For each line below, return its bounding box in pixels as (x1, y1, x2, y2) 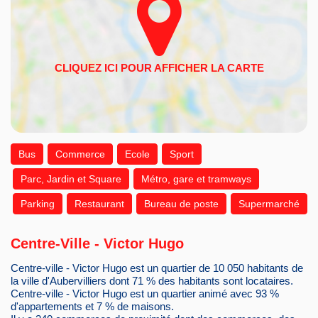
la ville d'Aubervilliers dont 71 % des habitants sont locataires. (11, 275, 293, 287)
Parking (21, 198, 55, 210)
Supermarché (238, 198, 300, 210)
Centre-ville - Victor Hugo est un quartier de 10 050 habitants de (11, 262, 303, 275)
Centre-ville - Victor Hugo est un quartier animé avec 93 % (11, 287, 279, 300)
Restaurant (75, 198, 124, 210)
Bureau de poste (144, 198, 219, 210)
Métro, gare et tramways (141, 173, 251, 185)
